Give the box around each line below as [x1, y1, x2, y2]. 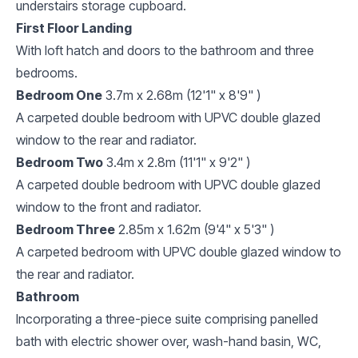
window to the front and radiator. [16, 198, 201, 215]
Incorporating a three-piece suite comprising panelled [16, 310, 318, 327]
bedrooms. [16, 64, 78, 81]
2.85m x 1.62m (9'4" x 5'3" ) [118, 221, 274, 237]
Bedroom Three [16, 221, 115, 237]
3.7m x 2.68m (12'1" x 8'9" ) [105, 86, 261, 103]
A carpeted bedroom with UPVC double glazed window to [16, 243, 341, 260]
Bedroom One [16, 86, 102, 103]
